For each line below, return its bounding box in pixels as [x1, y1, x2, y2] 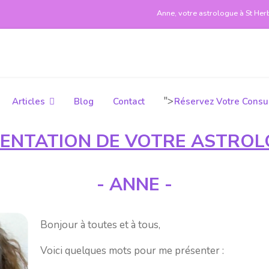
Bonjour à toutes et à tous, [40, 218, 163, 232]
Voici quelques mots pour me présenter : [40, 244, 226, 258]
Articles [12, 95, 45, 107]
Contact [113, 95, 145, 107]
